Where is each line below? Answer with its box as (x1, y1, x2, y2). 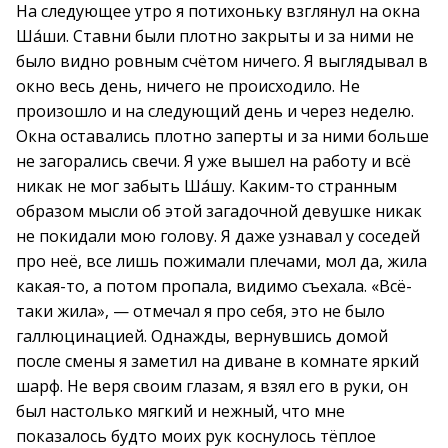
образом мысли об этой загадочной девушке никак (16, 200, 422, 222)
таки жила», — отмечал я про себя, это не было (16, 300, 385, 322)
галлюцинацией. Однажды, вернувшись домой (16, 325, 388, 347)
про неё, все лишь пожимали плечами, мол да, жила (16, 250, 427, 272)
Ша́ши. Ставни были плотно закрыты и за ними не (16, 25, 414, 47)
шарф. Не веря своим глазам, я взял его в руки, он (16, 375, 408, 397)
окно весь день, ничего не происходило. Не (16, 75, 360, 97)
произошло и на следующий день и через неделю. (16, 100, 414, 122)
